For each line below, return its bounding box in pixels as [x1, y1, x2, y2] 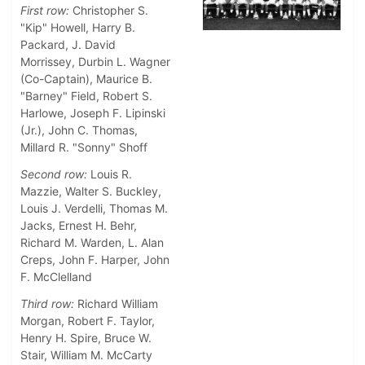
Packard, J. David [20, 37, 116, 52]
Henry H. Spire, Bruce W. [20, 331, 152, 345]
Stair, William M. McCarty [20, 348, 152, 363]
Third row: [20, 297, 74, 311]
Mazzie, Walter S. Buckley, [20, 184, 161, 199]
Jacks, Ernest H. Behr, [20, 218, 137, 233]
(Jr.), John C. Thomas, [20, 123, 138, 138]
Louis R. [87, 167, 132, 182]
